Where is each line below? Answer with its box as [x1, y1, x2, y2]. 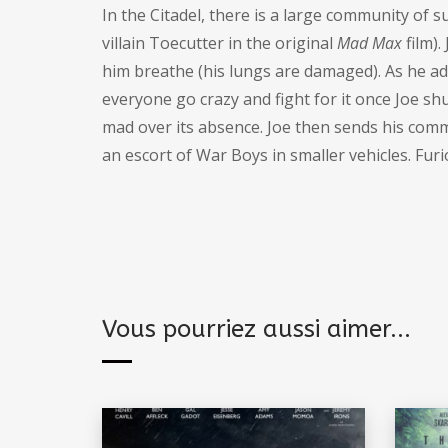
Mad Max [337, 31, 402, 54]
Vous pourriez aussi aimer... [102, 314, 411, 343]
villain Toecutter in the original [102, 31, 337, 54]
